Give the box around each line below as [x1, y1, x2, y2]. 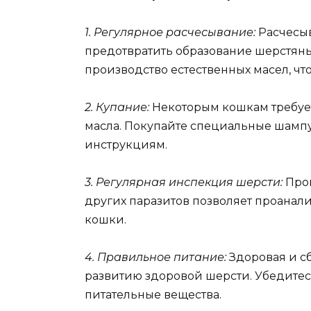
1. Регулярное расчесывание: [85, 25, 255, 39]
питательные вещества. [85, 288, 221, 302]
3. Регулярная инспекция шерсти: [85, 176, 283, 190]
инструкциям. [85, 137, 167, 151]
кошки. [85, 213, 126, 227]
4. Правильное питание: [85, 251, 226, 264]
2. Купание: [85, 100, 149, 114]
